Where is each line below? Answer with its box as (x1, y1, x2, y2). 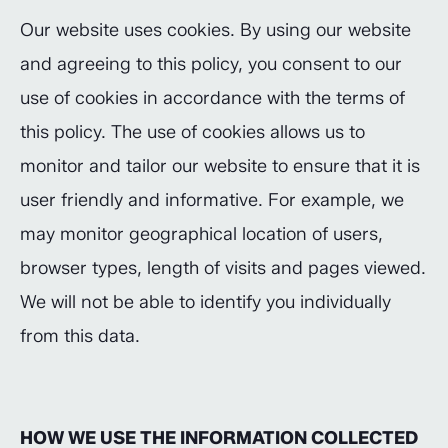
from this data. (20, 325, 140, 347)
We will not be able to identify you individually (20, 291, 391, 313)
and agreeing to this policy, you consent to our (20, 53, 402, 75)
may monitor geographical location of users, (20, 223, 383, 245)
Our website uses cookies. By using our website (20, 19, 411, 41)
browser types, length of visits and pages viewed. (20, 257, 426, 279)
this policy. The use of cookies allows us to (20, 121, 365, 143)
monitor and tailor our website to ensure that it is (20, 155, 420, 177)
